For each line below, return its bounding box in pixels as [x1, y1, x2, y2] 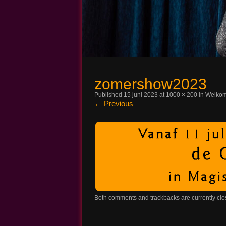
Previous [102, 99, 133, 108]
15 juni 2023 [124, 91, 158, 98]
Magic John [82, 16, 169, 35]
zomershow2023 [94, 76, 207, 92]
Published [94, 91, 124, 98]
